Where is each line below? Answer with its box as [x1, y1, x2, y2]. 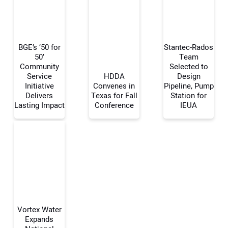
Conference [94, 99, 134, 111]
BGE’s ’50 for [18, 41, 61, 53]
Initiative [24, 80, 54, 92]
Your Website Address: [10, 178, 83, 189]
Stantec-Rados [164, 41, 214, 53]
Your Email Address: [15, 124, 80, 135]
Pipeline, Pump [163, 80, 214, 92]
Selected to [169, 61, 208, 72]
